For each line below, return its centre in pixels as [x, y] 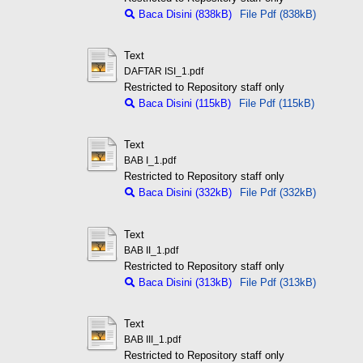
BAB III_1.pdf [152, 340]
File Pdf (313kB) [278, 282]
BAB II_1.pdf [151, 250]
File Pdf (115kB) [276, 104]
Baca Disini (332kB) [183, 193]
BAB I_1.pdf [149, 161]
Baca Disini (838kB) [183, 14]
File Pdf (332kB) [278, 193]
